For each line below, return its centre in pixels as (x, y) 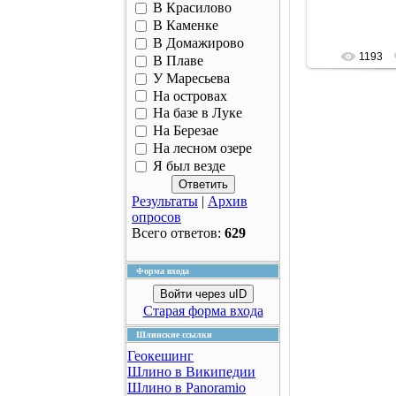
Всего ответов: (178, 232)
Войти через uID (203, 294)
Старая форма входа (203, 311)
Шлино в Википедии (191, 372)
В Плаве (178, 61)
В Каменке (186, 26)
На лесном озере (202, 148)
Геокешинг (160, 356)
